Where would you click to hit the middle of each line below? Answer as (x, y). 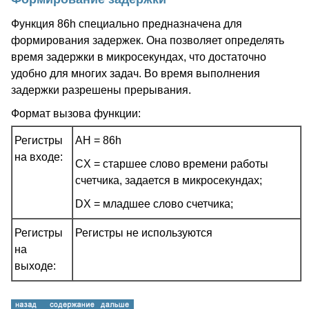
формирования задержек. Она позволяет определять (148, 40)
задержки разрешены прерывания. (101, 90)
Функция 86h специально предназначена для (127, 24)
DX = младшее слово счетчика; (154, 204)
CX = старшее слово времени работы (172, 164)
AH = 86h (98, 140)
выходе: (35, 266)
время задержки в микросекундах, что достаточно (139, 57)
